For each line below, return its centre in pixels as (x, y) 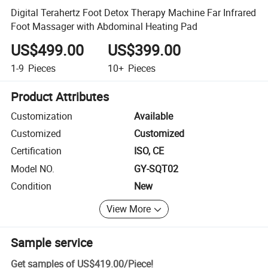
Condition (31, 186)
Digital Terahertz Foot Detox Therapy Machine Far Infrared (134, 12)
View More (129, 209)
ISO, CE (149, 151)
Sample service (52, 242)
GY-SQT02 (156, 168)
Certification (36, 151)
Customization (42, 116)
